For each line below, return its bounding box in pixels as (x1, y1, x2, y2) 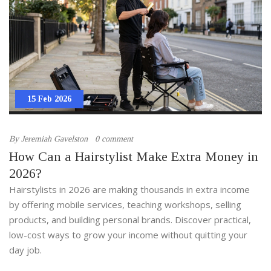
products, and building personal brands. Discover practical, (9, 214, 251, 226)
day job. (9, 244, 42, 256)
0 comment (95, 134, 133, 144)
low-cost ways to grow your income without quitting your (9, 229, 247, 241)
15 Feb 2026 (27, 94, 71, 104)
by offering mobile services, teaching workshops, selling (9, 198, 241, 211)
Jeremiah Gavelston (21, 134, 88, 144)
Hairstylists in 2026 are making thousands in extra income (9, 183, 250, 196)
